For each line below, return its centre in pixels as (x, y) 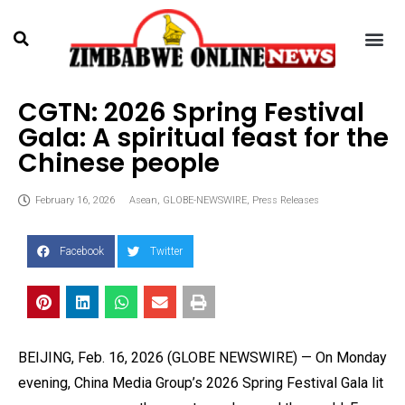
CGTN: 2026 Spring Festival (191, 113)
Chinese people (119, 163)
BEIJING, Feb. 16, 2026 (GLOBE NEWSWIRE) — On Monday (202, 358)
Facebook (82, 252)
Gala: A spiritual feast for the (203, 138)
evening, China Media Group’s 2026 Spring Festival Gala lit (201, 383)
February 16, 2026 (75, 201)
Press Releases (286, 201)
